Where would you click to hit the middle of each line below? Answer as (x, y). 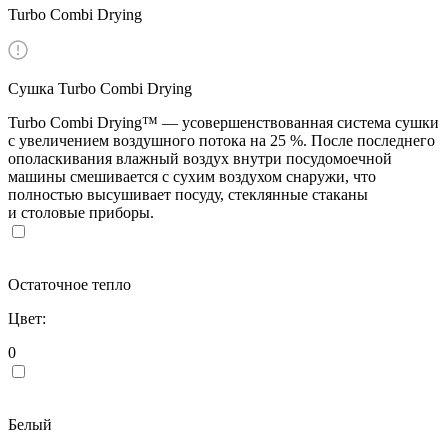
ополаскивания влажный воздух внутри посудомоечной (200, 158)
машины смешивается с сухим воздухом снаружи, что (192, 176)
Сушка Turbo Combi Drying (100, 88)
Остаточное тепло (69, 284)
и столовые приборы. (81, 212)
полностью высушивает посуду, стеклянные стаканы (188, 194)
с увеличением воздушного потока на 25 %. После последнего (221, 140)
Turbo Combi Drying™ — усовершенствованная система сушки (223, 122)
